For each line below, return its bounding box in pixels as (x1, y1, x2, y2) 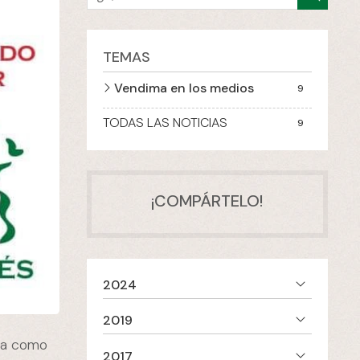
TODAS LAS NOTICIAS (102, 114, 227, 132)
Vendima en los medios (113, 80, 254, 97)
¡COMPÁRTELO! (151, 190, 264, 212)
